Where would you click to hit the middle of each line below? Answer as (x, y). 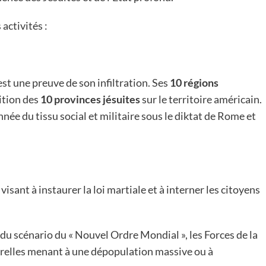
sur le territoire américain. (201, 99)
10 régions (194, 83)
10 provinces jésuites (90, 99)
